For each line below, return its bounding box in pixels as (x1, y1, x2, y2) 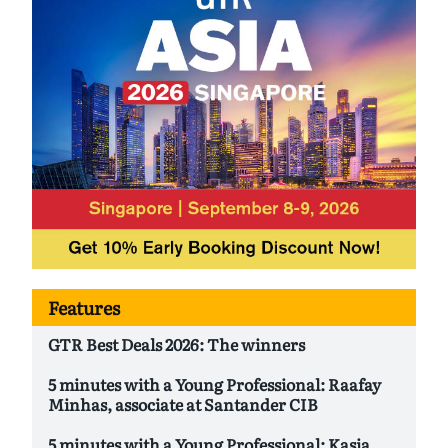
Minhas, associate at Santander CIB (48, 392, 318, 417)
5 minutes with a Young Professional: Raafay (48, 372, 381, 397)
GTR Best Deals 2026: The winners (48, 332, 305, 357)
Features (48, 294, 120, 322)
